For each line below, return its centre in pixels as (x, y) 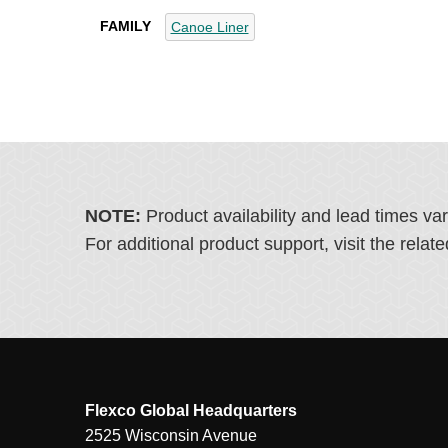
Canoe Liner (209, 27)
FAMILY (125, 26)
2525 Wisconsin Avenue (170, 436)
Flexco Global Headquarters (190, 411)
